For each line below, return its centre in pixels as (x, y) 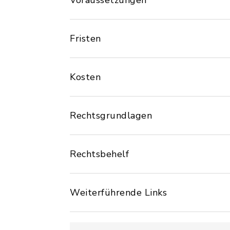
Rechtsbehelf (99, 154)
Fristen (85, 39)
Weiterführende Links (118, 193)
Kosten (85, 77)
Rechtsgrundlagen (111, 116)
